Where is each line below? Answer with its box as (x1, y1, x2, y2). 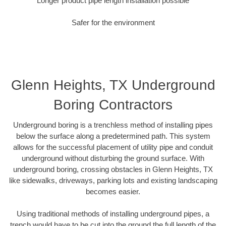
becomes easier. (86, 187, 140, 196)
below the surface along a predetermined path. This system (16, 131, 210, 140)
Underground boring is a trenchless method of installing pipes (13, 120, 213, 129)
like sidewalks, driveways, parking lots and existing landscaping (9, 176, 217, 185)
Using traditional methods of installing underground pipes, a (17, 209, 209, 218)
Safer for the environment (71, 18, 155, 27)
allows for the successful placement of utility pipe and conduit (13, 142, 213, 151)
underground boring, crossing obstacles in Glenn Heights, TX (13, 164, 213, 174)
